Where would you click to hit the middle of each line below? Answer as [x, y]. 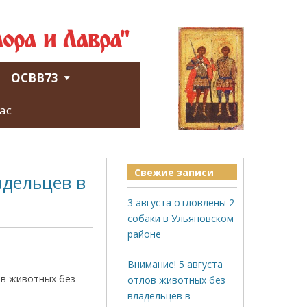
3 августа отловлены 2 [181, 202]
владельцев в [159, 296]
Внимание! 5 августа [175, 264]
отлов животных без [176, 280]
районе [144, 234]
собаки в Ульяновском [181, 218]
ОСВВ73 [35, 78]
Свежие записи [174, 172]
